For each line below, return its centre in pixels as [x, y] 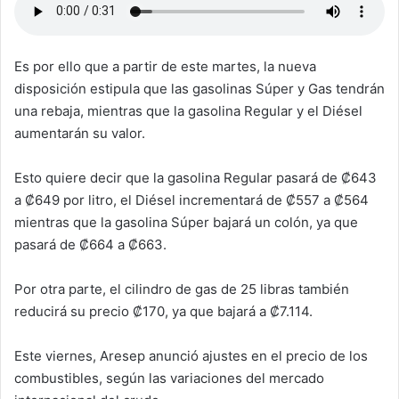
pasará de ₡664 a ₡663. [92, 244]
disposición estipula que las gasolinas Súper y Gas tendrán [199, 88]
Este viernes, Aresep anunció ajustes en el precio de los [191, 355]
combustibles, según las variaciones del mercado [169, 378]
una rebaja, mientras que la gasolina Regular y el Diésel [188, 110]
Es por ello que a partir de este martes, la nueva [165, 66]
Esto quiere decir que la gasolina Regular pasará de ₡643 [195, 177]
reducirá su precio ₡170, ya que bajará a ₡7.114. [163, 311]
